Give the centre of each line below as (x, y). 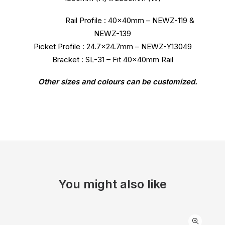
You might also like (113, 184)
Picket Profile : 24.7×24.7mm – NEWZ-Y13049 (113, 46)
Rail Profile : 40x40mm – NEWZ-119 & (113, 20)
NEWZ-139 (113, 33)
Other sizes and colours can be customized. (113, 82)
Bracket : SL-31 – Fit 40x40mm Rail (113, 60)
